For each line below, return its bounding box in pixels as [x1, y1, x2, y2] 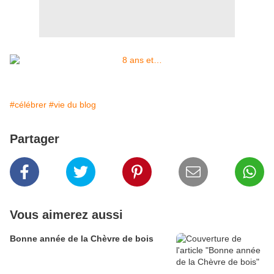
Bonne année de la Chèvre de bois [10, 234, 154, 244]
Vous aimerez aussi [10, 208, 123, 222]
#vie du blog [49, 100, 96, 110]
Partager [10, 132, 59, 146]
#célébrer [10, 100, 46, 110]
